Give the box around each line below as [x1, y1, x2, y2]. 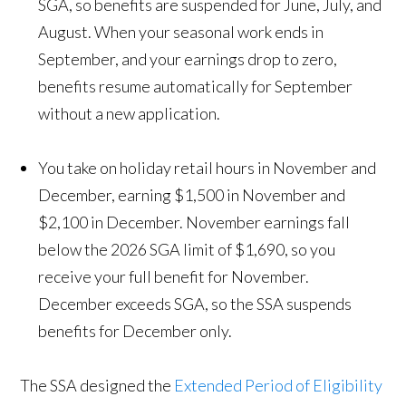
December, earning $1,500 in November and [38, 185, 346, 206]
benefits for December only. [38, 321, 233, 342]
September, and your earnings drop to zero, [38, 49, 338, 70]
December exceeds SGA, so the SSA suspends [38, 294, 353, 314]
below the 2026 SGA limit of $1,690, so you [38, 239, 336, 260]
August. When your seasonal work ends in [38, 22, 324, 43]
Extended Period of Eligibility [174, 375, 383, 396]
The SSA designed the [20, 375, 175, 396]
